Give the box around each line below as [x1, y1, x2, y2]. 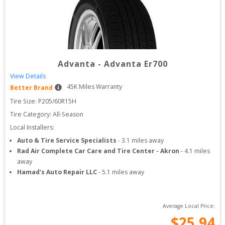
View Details [10, 72, 46, 80]
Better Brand [10, 83, 53, 92]
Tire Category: [10, 110, 51, 119]
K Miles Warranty [74, 82, 122, 91]
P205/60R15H [38, 97, 76, 105]
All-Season [53, 110, 83, 119]
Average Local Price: [163, 202, 215, 209]
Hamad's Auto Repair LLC [17, 168, 97, 176]
